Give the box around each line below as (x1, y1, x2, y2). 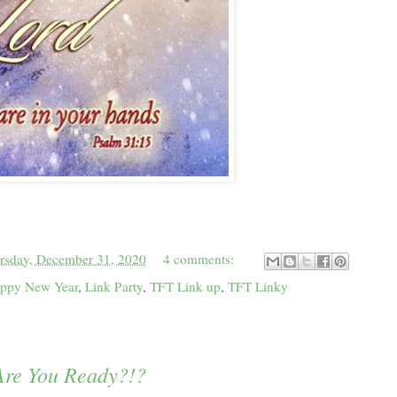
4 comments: (163, 250, 238, 269)
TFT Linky (228, 277, 288, 296)
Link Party (85, 277, 143, 296)
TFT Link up (150, 277, 221, 296)
